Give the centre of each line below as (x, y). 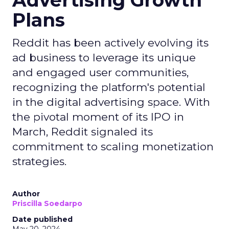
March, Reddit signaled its (83, 132)
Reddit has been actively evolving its (110, 43)
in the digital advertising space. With (111, 102)
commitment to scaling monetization (113, 146)
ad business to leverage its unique (104, 58)
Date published (42, 219)
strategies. (39, 161)
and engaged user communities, (100, 72)
